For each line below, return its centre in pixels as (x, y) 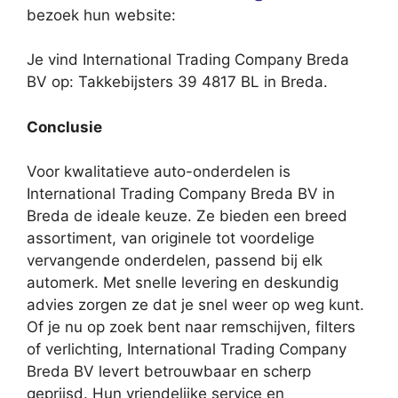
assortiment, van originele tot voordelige (171, 238)
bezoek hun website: (101, 15)
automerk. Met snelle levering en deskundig (183, 283)
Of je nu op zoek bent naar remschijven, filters (191, 327)
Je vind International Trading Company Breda (188, 60)
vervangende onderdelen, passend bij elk (175, 260)
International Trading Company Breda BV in (181, 194)
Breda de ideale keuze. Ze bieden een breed (187, 216)
